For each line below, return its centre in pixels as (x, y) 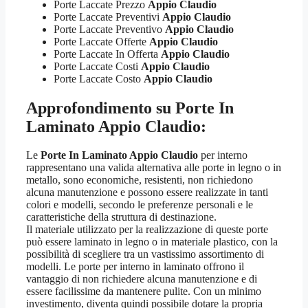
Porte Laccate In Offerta (107, 54)
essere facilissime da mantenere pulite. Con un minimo (144, 291)
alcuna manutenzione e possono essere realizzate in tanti (147, 192)
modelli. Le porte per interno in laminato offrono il (135, 267)
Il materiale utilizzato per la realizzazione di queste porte (147, 230)
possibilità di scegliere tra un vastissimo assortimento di (145, 254)
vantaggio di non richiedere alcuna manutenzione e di (142, 279)
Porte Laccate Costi (97, 66)
